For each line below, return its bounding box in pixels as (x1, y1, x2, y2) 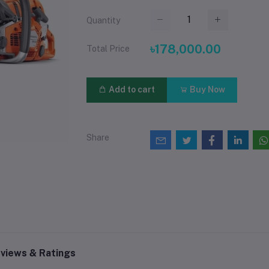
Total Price (86, 43, 130, 53)
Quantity (86, 16, 120, 26)
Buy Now (187, 85, 225, 95)
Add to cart (107, 85, 156, 95)
